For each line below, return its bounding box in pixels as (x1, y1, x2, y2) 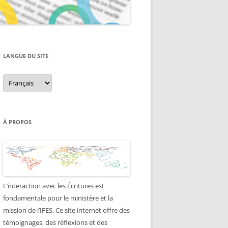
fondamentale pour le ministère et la (3, 193, 113, 203)
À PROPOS (3, 118, 32, 126)
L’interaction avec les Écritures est (3, 181, 104, 190)
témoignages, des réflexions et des (3, 217, 107, 227)
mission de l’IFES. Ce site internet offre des (3, 205, 130, 215)
